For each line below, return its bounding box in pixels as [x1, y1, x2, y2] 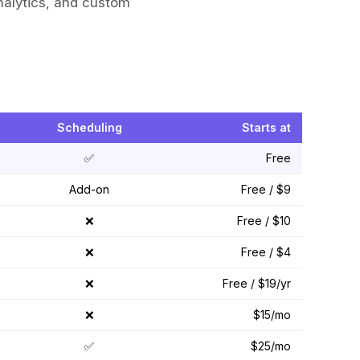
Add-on [69, 182, 109, 197]
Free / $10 [237, 214, 291, 228]
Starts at [242, 121, 291, 135]
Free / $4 [241, 245, 291, 260]
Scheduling [56, 121, 122, 135]
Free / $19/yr [223, 276, 291, 291]
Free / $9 [241, 182, 291, 197]
